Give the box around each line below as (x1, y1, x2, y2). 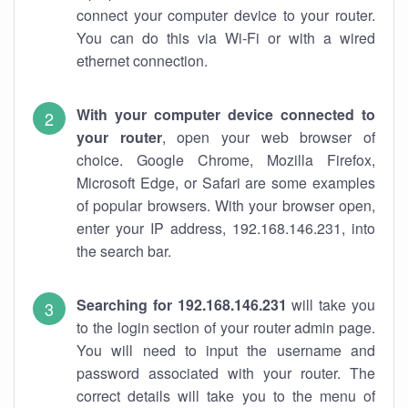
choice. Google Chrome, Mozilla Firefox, (76, 149, 375, 170)
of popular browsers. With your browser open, (76, 195, 375, 216)
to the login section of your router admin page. (76, 317, 375, 338)
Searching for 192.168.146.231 (76, 294, 287, 315)
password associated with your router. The (76, 362, 375, 383)
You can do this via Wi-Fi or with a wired (76, 27, 375, 48)
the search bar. (76, 240, 171, 261)
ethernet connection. (76, 50, 208, 71)
